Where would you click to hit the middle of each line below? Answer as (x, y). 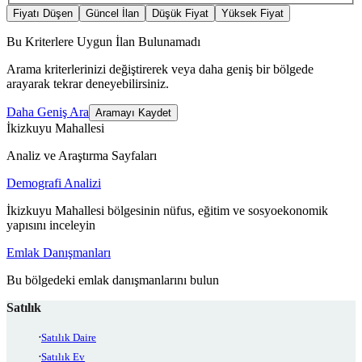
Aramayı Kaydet (133, 113)
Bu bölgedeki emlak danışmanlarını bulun (113, 280)
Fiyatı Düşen (43, 14)
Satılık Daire (69, 338)
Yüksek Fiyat (253, 14)
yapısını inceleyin (51, 225)
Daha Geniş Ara (48, 112)
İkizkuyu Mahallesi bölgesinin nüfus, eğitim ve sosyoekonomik (167, 211)
